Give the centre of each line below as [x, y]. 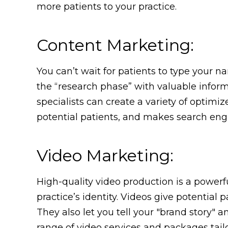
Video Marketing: [105, 155]
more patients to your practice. [107, 7]
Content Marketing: [115, 45]
